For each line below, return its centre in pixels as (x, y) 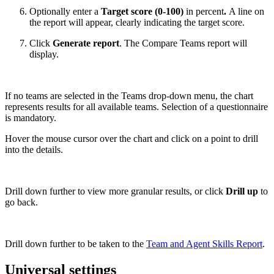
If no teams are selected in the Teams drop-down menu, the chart (129, 96)
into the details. (34, 150)
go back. (21, 202)
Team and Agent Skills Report (204, 244)
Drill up (242, 191)
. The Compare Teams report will (183, 43)
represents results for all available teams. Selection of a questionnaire (136, 107)
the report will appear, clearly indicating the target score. (137, 23)
